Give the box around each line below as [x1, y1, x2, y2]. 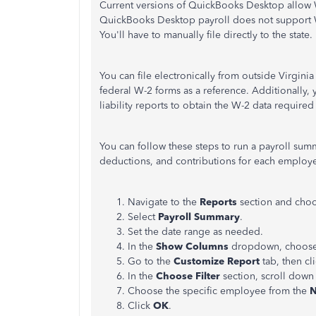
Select [128, 211, 158, 223]
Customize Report [171, 255, 260, 267]
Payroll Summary [158, 211, 240, 223]
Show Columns [153, 241, 229, 253]
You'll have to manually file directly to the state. [99, 29, 312, 41]
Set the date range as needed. [128, 226, 263, 238]
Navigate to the [128, 196, 200, 208]
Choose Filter [156, 270, 223, 282]
